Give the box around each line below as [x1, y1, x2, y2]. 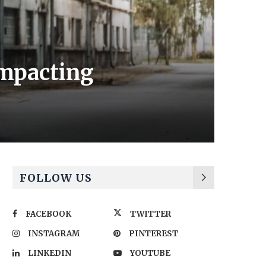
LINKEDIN [28, 248, 71, 258]
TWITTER [130, 209, 171, 219]
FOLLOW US [20, 171, 92, 185]
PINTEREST [129, 229, 178, 239]
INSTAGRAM [28, 229, 80, 239]
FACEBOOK [26, 209, 71, 219]
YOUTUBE [130, 248, 170, 258]
